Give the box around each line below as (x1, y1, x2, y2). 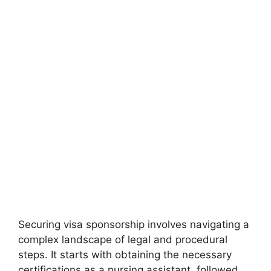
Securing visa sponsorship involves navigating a (18, 218, 249, 230)
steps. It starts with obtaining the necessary (18, 248, 232, 261)
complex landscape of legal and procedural (18, 233, 227, 246)
